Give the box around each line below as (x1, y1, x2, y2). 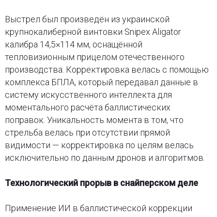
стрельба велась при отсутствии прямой (4, 127, 170, 138)
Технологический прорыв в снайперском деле (4, 177, 198, 188)
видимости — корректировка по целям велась (4, 139, 194, 150)
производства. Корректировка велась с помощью (4, 64, 209, 75)
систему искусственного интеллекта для (4, 89, 172, 100)
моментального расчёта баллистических (4, 102, 170, 112)
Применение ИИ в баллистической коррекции (4, 202, 192, 213)
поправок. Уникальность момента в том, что (4, 114, 184, 125)
